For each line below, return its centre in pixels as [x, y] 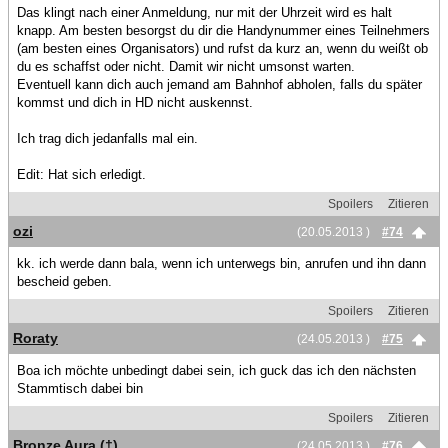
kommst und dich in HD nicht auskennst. [135, 103]
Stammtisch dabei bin [80, 389]
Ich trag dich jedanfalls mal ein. [107, 139]
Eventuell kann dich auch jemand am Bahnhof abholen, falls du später [219, 85]
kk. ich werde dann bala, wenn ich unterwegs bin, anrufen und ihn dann [221, 264]
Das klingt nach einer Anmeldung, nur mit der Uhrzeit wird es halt [204, 13]
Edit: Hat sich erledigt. [81, 175]
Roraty [35, 338]
